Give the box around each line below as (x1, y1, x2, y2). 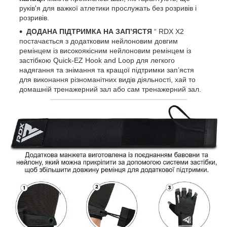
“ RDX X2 (152, 27, 184, 36)
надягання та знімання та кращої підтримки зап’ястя (19, 66, 194, 74)
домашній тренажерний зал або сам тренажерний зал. (19, 85, 201, 94)
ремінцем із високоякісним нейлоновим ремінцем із (19, 47, 191, 55)
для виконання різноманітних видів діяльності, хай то (19, 75, 196, 84)
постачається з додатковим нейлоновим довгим (19, 37, 178, 46)
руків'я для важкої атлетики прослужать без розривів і (19, 4, 197, 13)
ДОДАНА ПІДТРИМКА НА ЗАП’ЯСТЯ (26, 27, 152, 36)
